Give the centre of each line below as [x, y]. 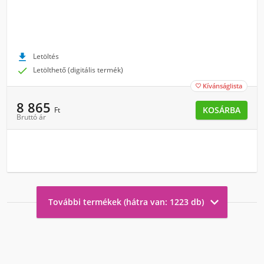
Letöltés [46, 56]
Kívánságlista [222, 86]
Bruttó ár [31, 117]
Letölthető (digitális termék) [78, 70]
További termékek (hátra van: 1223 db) [126, 202]
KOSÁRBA [222, 110]
